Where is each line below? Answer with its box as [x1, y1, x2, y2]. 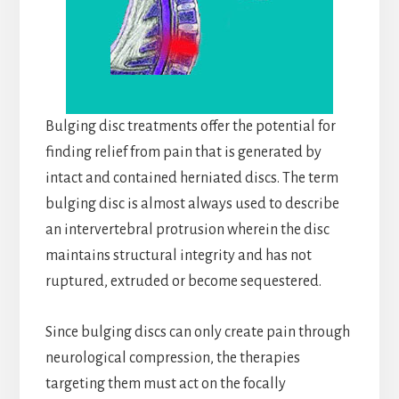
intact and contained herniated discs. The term [45, 170, 338, 187]
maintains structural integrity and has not [45, 248, 312, 265]
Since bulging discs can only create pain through [45, 324, 350, 341]
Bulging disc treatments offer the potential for [45, 118, 336, 135]
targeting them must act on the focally [45, 376, 286, 393]
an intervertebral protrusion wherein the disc [45, 222, 330, 239]
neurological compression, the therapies [45, 350, 300, 367]
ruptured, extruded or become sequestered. [45, 273, 322, 290]
